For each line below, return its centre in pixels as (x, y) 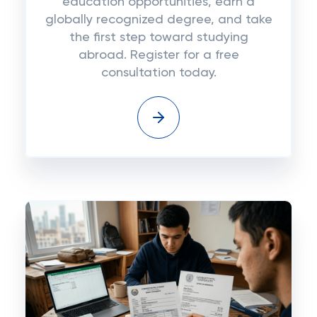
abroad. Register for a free (158, 55)
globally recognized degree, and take (158, 20)
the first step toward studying (158, 38)
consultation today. (158, 73)
